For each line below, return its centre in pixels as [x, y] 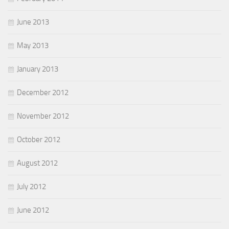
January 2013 [38, 69]
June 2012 [33, 210]
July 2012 [31, 186]
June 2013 [33, 22]
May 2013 [33, 45]
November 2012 [43, 116]
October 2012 [39, 139]
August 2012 [37, 163]
